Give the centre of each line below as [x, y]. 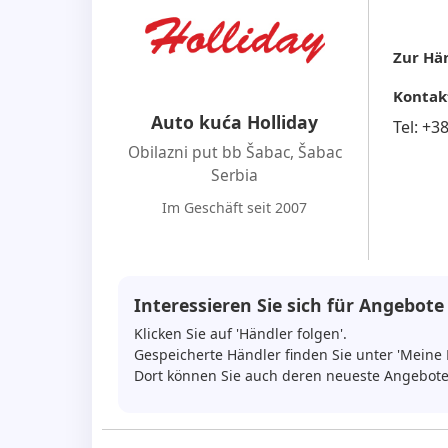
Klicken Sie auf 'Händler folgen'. [240, 333]
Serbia [235, 174]
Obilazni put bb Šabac [208, 151]
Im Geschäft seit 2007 [235, 207]
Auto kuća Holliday [235, 121]
